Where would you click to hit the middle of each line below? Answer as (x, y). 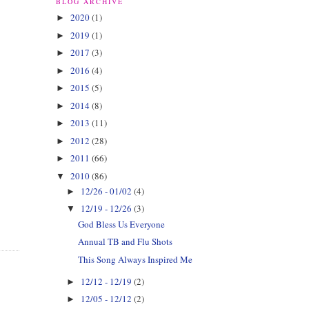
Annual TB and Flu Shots (126, 242)
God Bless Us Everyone (122, 224)
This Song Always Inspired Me (136, 259)
